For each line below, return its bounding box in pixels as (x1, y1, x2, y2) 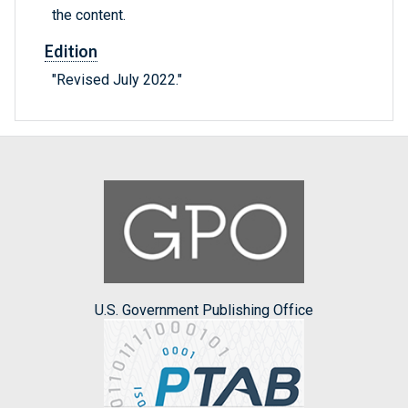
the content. (52, 6, 126, 25)
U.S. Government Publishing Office (95, 301, 313, 319)
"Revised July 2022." (52, 71, 182, 89)
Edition (45, 41, 97, 62)
